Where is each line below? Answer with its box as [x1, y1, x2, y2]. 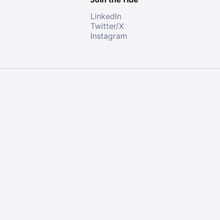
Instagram [90, 31, 127, 41]
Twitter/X [90, 21, 124, 31]
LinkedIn [90, 11, 121, 22]
